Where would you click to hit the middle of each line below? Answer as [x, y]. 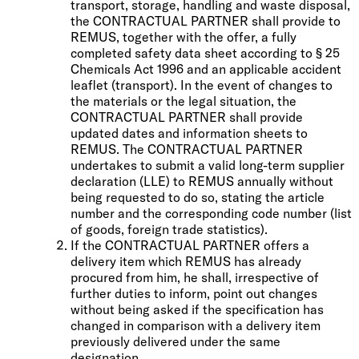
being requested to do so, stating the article [198, 197]
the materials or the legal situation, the [184, 101]
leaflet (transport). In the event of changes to [202, 85]
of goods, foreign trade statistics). [169, 229]
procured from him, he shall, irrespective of [195, 277]
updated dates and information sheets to [189, 133]
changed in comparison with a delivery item [196, 325]
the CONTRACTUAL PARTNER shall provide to [206, 20]
